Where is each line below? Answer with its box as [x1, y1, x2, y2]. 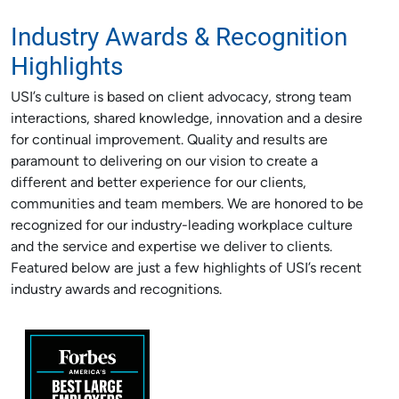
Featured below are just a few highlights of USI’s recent [11, 262, 362, 276]
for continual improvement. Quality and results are [11, 134, 328, 148]
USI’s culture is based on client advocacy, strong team [11, 91, 352, 105]
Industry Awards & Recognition [11, 19, 347, 53]
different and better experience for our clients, [11, 176, 306, 191]
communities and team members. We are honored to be [11, 198, 363, 212]
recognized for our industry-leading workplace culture [11, 219, 353, 233]
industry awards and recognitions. [11, 283, 229, 297]
